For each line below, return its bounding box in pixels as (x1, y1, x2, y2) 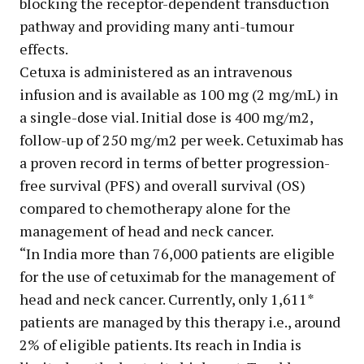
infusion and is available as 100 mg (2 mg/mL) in (19, 84, 338, 105)
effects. (19, 39, 68, 59)
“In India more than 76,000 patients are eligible (19, 244, 335, 264)
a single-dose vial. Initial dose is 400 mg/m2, (19, 107, 313, 128)
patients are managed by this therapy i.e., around (19, 312, 340, 332)
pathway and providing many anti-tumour (19, 16, 294, 37)
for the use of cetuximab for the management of (19, 266, 335, 287)
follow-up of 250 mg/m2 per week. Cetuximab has (19, 130, 344, 150)
